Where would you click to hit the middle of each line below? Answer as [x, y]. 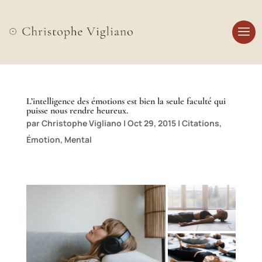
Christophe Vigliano [81, 123]
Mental [78, 139]
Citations [200, 123]
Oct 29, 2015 [151, 123]
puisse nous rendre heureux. [77, 111]
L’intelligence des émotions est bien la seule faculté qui [126, 101]
